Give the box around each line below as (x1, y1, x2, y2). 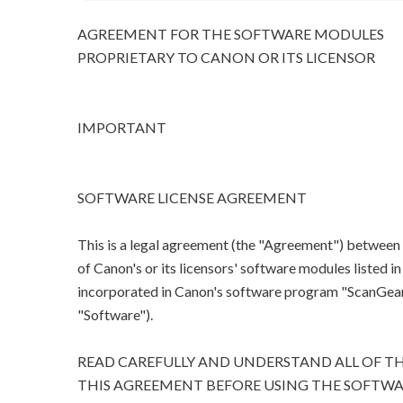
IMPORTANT (76, 119, 166, 137)
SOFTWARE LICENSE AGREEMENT (76, 189, 307, 207)
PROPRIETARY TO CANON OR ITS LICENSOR (76, 49, 375, 67)
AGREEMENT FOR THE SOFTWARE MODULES (76, 25, 384, 43)
